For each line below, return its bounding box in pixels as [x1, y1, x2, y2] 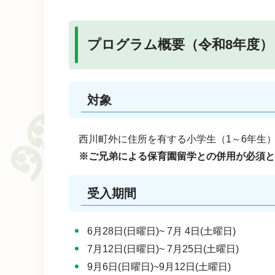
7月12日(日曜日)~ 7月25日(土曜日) [87, 244, 239, 255]
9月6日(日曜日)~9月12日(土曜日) [87, 261, 231, 273]
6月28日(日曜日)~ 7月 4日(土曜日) [87, 226, 236, 237]
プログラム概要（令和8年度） [87, 37, 273, 53]
